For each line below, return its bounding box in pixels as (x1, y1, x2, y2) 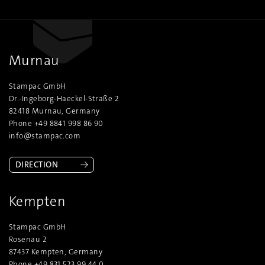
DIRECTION (15, 159, 59, 171)
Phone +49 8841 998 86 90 (9, 118, 104, 129)
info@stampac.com (9, 131, 81, 141)
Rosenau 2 (9, 234, 47, 245)
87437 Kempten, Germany (9, 247, 103, 257)
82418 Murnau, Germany (9, 106, 100, 117)
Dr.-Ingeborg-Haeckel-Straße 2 (9, 93, 119, 104)
